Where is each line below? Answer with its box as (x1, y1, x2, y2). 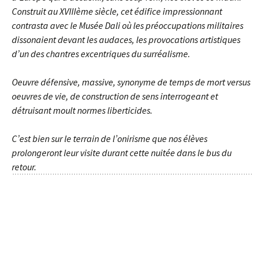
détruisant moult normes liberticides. (12, 104, 153, 116)
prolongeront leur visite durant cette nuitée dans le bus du (12, 147, 232, 159)
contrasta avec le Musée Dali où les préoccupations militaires (12, 19, 243, 31)
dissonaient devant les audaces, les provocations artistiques (12, 34, 240, 45)
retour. (12, 161, 37, 173)
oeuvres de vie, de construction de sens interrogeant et (12, 90, 218, 102)
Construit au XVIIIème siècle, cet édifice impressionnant (12, 5, 222, 17)
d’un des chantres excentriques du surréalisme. (12, 48, 190, 60)
